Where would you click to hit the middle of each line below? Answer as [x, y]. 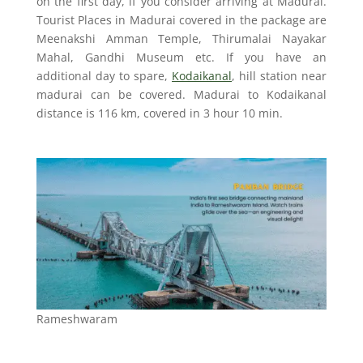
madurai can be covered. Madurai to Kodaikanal [181, 94]
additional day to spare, [104, 76]
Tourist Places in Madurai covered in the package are [181, 20]
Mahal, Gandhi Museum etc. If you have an [181, 57]
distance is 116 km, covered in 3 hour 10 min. [159, 113]
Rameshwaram [77, 319]
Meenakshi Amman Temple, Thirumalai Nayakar [181, 38]
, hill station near [280, 76]
